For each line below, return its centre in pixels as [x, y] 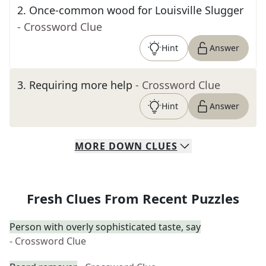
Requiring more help [81, 85]
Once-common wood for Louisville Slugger [136, 10]
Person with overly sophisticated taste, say [105, 227]
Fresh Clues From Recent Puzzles [133, 198]
